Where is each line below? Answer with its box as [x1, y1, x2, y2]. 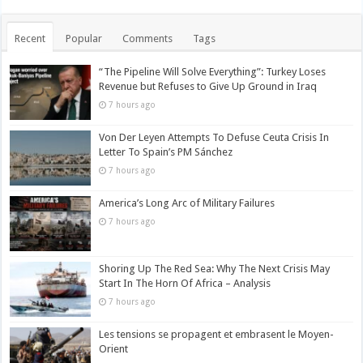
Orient [99, 343, 129, 356]
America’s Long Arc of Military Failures [99, 197, 275, 210]
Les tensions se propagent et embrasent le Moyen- [99, 328, 335, 341]
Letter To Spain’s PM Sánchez [99, 145, 233, 158]
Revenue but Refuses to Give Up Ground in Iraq [99, 79, 318, 92]
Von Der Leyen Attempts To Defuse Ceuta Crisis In [99, 130, 330, 143]
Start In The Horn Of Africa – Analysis [99, 277, 271, 290]
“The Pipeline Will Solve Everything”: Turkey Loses [99, 65, 327, 78]
